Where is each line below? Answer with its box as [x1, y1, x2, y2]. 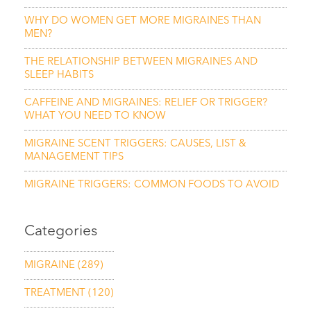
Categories [24, 224, 97, 239]
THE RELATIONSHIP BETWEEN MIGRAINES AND [24, 57, 258, 67]
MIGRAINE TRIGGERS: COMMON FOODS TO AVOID [24, 180, 279, 190]
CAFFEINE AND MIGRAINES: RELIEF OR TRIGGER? [24, 98, 267, 108]
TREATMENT [24, 288, 88, 299]
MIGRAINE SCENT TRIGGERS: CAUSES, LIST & [24, 139, 246, 149]
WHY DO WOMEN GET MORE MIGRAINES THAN [24, 16, 261, 26]
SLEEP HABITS [24, 70, 94, 81]
